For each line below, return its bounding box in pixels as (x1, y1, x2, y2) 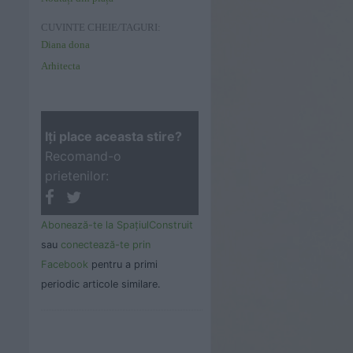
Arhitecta (41, 60, 80, 72)
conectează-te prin (61, 238, 150, 251)
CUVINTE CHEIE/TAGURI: (41, 22, 161, 33)
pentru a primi (88, 258, 158, 270)
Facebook (41, 258, 88, 270)
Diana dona (41, 39, 90, 50)
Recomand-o (45, 148, 121, 164)
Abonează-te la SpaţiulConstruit (41, 218, 193, 231)
